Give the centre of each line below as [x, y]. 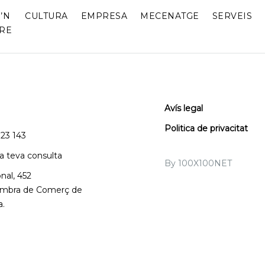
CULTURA [46, 16]
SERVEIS [232, 16]
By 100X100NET [198, 163]
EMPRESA [104, 16]
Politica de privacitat [206, 128]
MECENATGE [170, 16]
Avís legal [183, 108]
